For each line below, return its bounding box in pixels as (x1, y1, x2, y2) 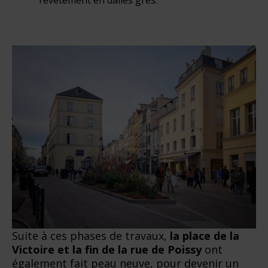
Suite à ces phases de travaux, (12, 228, 170, 243)
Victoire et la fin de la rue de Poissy (12, 242, 202, 257)
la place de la (170, 228, 239, 243)
